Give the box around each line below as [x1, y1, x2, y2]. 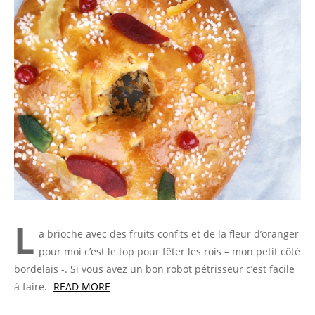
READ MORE [53, 279, 110, 293]
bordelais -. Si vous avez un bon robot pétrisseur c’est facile [14, 262, 295, 276]
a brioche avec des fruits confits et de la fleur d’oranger [39, 226, 299, 240]
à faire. [14, 279, 50, 293]
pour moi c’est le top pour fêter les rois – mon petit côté [39, 244, 300, 258]
